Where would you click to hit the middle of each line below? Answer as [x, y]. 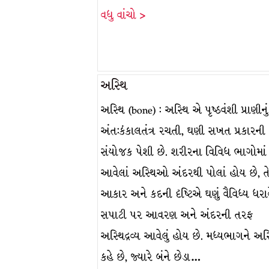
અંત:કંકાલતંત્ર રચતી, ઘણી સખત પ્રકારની [183, 131]
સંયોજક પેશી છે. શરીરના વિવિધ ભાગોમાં [184, 152]
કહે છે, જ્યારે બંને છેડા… [151, 257]
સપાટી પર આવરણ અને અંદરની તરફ [177, 215]
